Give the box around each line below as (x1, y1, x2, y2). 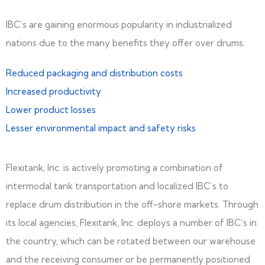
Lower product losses (6, 104, 96, 116)
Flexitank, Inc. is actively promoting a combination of (6, 162, 223, 174)
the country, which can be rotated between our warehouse (6, 235, 256, 247)
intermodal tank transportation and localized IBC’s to (6, 180, 228, 192)
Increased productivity (6, 86, 101, 98)
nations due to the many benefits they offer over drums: (6, 37, 245, 49)
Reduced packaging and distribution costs (6, 67, 183, 79)
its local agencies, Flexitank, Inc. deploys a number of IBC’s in (6, 217, 257, 229)
